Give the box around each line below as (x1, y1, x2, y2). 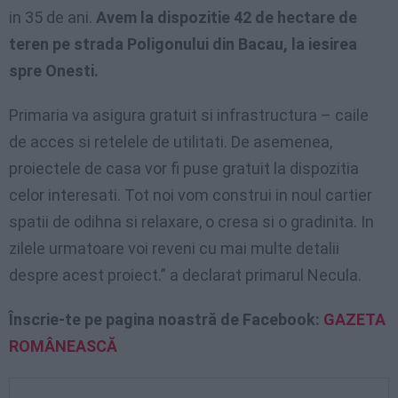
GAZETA (323, 309, 386, 329)
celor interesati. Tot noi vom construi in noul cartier (9, 185, 372, 204)
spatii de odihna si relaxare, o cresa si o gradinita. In (9, 211, 374, 231)
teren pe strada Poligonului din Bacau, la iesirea (9, 34, 357, 53)
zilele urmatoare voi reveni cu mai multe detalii (9, 238, 339, 258)
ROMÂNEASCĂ (9, 336, 117, 355)
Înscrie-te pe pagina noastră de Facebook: (9, 309, 323, 329)
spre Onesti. (9, 60, 99, 80)
